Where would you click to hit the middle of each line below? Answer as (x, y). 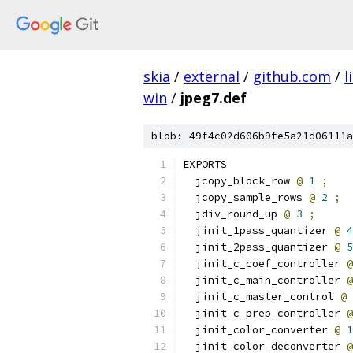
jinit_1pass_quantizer (258, 230)
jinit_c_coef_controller (265, 264)
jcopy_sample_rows (246, 197)
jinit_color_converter (258, 330)
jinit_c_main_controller (265, 280)
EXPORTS (205, 164)
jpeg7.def (214, 98)
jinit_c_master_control (262, 297)
